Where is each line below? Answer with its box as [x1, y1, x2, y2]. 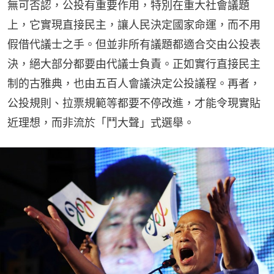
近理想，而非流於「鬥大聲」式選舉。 [7, 116, 194, 130]
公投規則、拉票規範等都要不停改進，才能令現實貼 [7, 97, 261, 110]
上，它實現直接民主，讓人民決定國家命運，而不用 [7, 18, 261, 32]
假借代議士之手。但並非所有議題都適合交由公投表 [7, 38, 261, 51]
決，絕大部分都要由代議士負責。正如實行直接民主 [7, 57, 261, 71]
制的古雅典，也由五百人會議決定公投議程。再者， [7, 77, 261, 91]
